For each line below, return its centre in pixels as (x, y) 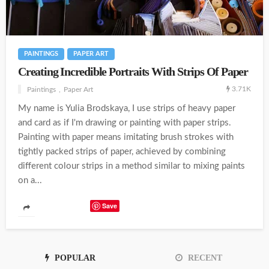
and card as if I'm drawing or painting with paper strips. (125, 123)
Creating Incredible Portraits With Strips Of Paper (133, 72)
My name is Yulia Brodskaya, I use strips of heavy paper (127, 109)
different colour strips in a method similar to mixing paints (131, 166)
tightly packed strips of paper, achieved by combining (122, 152)
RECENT (204, 258)
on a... (30, 181)
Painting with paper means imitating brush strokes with (126, 138)
